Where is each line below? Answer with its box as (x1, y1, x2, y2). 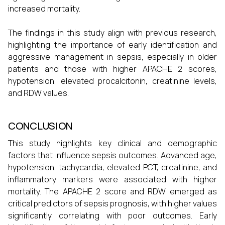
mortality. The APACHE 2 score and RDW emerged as (8, 186, 217, 197)
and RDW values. (8, 87, 69, 99)
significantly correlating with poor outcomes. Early (8, 210, 217, 221)
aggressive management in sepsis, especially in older (8, 51, 217, 63)
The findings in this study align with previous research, (8, 27, 217, 39)
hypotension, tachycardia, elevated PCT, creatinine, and (8, 162, 217, 173)
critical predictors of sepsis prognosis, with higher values (8, 198, 217, 209)
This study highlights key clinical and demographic (8, 138, 217, 149)
